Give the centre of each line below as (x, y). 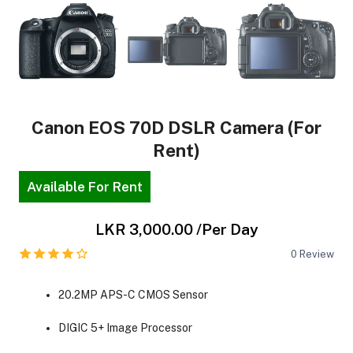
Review (317, 254)
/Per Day (227, 229)
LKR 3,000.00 (144, 229)
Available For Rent (84, 186)
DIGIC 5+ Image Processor (125, 327)
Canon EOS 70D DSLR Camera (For (176, 128)
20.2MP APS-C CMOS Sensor (133, 294)
